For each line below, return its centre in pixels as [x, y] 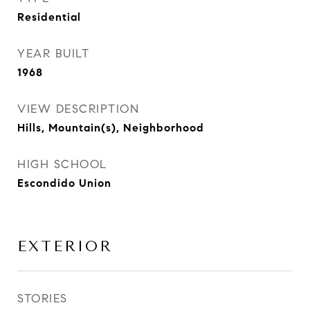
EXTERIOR [65, 246]
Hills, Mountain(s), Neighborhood [111, 128]
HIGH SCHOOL [63, 164]
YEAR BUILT [53, 54]
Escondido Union [64, 183]
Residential [49, 17]
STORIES [43, 299]
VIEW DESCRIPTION [78, 109]
